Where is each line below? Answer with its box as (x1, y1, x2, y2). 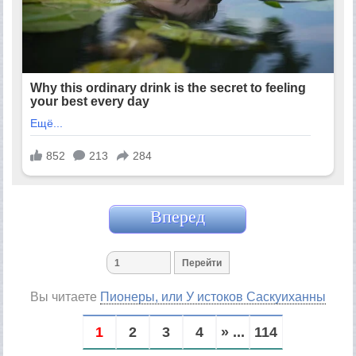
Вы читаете (29, 290, 100, 304)
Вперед (150, 207, 206, 227)
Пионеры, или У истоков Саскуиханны (99, 290, 326, 304)
